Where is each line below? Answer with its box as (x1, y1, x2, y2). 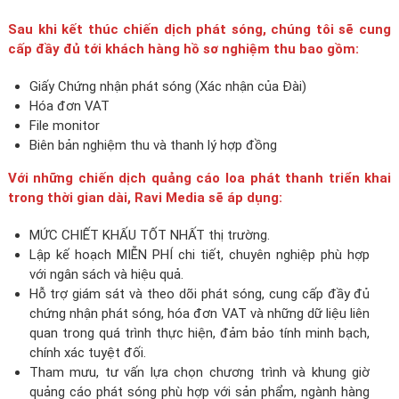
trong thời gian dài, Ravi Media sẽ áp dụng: (7, 190, 282, 206)
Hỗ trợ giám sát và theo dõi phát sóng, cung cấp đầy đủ (28, 286, 370, 302)
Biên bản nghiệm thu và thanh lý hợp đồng (28, 137, 277, 153)
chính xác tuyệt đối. (28, 345, 146, 361)
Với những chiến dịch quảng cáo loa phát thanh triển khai (7, 170, 392, 186)
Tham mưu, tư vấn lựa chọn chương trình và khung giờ (28, 364, 370, 380)
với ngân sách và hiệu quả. (28, 266, 183, 282)
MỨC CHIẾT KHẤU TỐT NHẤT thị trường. (28, 227, 270, 243)
